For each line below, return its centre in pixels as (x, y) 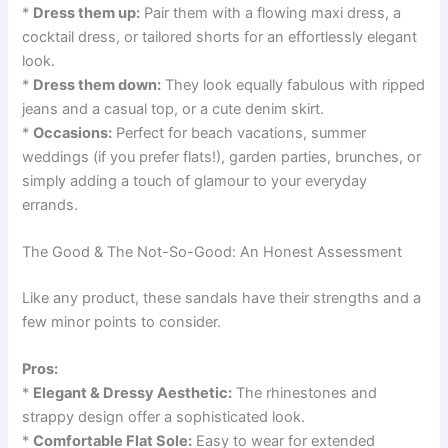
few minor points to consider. (122, 322)
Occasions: (73, 132)
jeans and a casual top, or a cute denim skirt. (173, 108)
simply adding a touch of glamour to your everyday (195, 180)
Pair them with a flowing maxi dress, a (271, 12)
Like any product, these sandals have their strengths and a (222, 298)
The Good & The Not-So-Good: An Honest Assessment (212, 252)
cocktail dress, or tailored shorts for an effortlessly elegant (220, 36)
